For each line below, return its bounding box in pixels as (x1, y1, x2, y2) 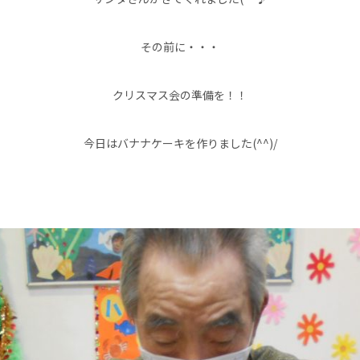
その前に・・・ (141, 39, 219, 55)
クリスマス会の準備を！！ (112, 87, 247, 103)
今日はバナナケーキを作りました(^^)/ (83, 135, 277, 151)
